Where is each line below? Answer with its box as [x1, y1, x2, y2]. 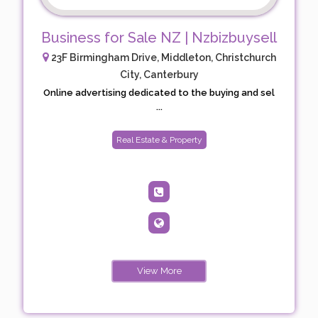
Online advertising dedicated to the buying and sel [43, 87, 275, 98]
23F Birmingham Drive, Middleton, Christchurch [48, 51, 276, 63]
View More [136, 265, 182, 276]
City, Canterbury [119, 68, 199, 80]
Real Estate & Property [116, 134, 202, 145]
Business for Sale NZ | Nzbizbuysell [41, 28, 277, 46]
